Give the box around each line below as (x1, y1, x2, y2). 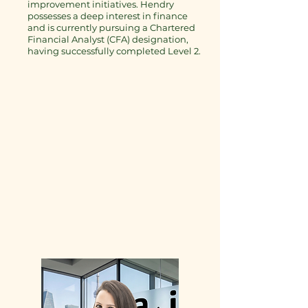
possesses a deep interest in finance (27, 10, 188, 21)
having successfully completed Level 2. (27, 45, 201, 56)
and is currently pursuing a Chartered (27, 22, 195, 33)
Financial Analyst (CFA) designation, (27, 34, 188, 45)
